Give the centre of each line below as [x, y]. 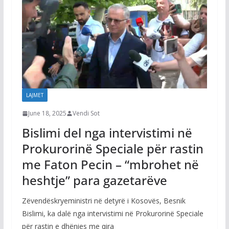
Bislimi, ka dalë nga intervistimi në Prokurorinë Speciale [112, 214]
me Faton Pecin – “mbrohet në [110, 165]
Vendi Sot [86, 113]
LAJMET [35, 95]
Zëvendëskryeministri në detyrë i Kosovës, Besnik [104, 201]
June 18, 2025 [47, 113]
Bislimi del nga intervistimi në [107, 133]
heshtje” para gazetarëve [94, 180]
